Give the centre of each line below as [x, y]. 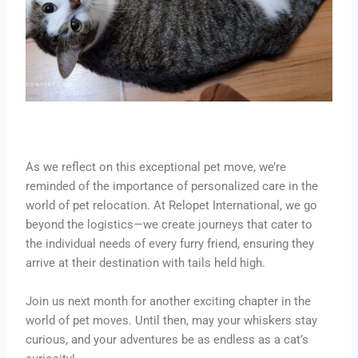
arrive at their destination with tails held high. [146, 263]
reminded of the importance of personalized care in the [172, 187]
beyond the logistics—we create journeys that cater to [169, 225]
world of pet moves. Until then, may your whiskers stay [172, 320]
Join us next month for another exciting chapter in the [169, 301]
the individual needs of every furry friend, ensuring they [170, 244]
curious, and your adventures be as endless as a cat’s [167, 339]
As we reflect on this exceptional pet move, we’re [156, 167]
